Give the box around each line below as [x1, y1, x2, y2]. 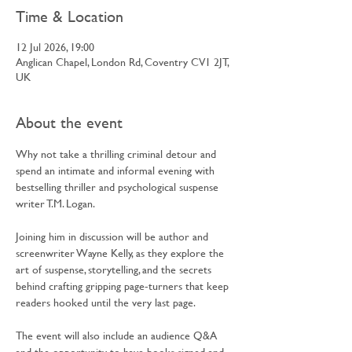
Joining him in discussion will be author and [16, 228, 211, 244]
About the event [16, 111, 123, 134]
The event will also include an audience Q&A [16, 327, 220, 343]
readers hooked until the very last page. [16, 294, 196, 310]
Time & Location [16, 5, 123, 27]
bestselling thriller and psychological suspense [16, 178, 222, 195]
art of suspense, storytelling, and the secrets [16, 261, 214, 277]
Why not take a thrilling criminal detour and [16, 145, 219, 162]
